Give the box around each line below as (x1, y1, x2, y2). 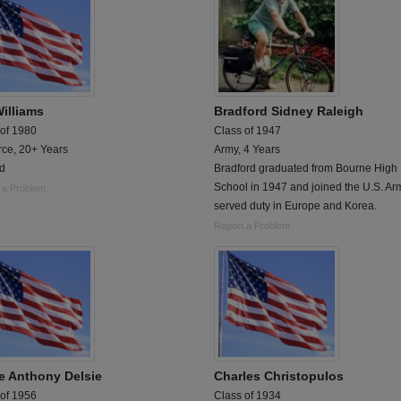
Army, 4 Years (214, 143, 280, 157)
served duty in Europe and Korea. (214, 200, 377, 213)
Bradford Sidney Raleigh (214, 104, 363, 119)
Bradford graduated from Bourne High (214, 162, 397, 175)
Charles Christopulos (214, 369, 344, 384)
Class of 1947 (214, 124, 281, 138)
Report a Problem (214, 220, 290, 232)
